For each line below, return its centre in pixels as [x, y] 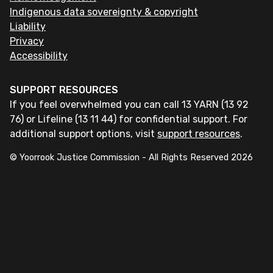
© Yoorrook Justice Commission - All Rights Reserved [120, 158]
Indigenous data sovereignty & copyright [104, 12]
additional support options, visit [82, 134]
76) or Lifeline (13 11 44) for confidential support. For [129, 119]
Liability [28, 27]
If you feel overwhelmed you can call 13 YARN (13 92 [129, 105]
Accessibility [39, 56]
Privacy [27, 41]
